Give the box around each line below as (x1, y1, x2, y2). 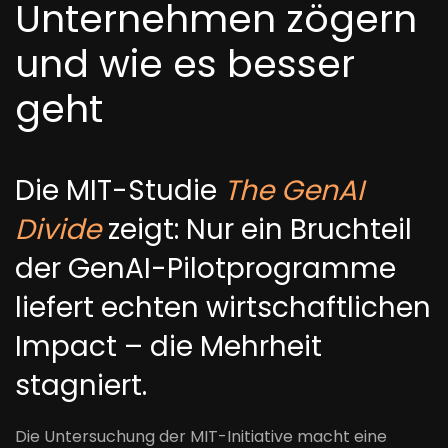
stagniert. (15, 366, 147, 405)
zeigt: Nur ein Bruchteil (101, 210, 412, 249)
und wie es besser (15, 37, 355, 90)
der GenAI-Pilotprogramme (15, 249, 396, 288)
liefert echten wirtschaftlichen (15, 288, 431, 327)
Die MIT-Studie (15, 171, 224, 210)
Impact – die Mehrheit (15, 327, 322, 366)
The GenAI (224, 171, 364, 210)
